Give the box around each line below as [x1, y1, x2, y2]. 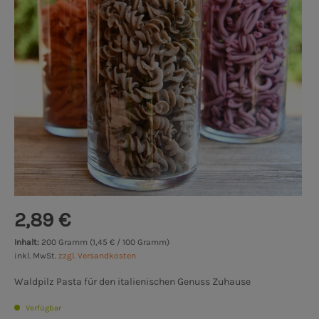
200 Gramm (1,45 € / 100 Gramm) [41, 237, 169, 248]
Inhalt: [14, 237, 41, 248]
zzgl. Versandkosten [58, 251, 136, 261]
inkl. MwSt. [14, 251, 58, 261]
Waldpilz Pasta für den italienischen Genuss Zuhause [14, 276, 251, 288]
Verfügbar [23, 303, 61, 313]
